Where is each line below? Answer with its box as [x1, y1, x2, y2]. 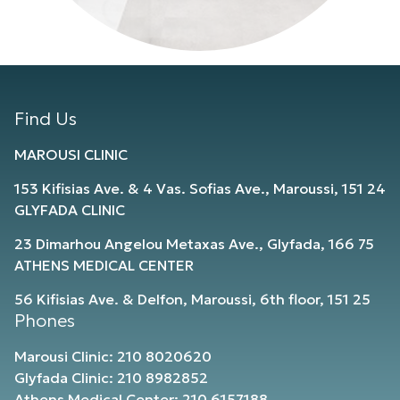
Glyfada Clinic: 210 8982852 [14, 369, 208, 387]
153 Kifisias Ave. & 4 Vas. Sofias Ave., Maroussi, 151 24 [14, 179, 386, 197]
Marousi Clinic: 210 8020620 [14, 347, 212, 365]
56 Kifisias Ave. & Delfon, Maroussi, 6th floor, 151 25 [14, 290, 371, 308]
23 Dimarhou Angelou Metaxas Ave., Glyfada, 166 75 [14, 235, 374, 253]
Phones [14, 309, 75, 332]
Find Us [14, 107, 77, 130]
